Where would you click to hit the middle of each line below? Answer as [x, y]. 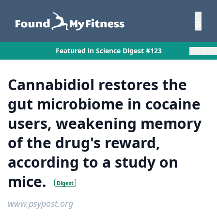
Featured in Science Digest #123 [108, 51]
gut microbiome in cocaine [104, 104]
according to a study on [93, 162]
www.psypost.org [40, 203]
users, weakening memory [105, 123]
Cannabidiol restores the [97, 85]
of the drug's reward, [84, 143]
